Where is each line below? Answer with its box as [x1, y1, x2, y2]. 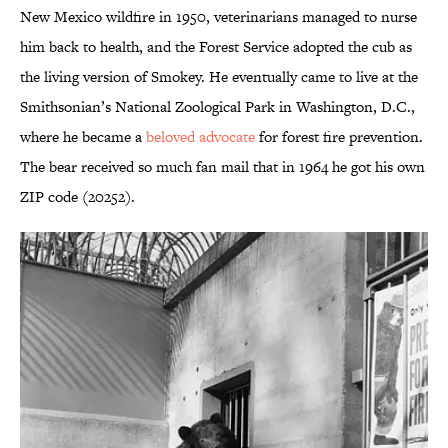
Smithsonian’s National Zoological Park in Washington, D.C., [20, 96, 415, 118]
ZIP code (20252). [20, 186, 135, 208]
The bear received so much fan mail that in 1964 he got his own [20, 156, 425, 178]
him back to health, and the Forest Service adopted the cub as [20, 36, 412, 58]
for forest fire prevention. [255, 126, 423, 148]
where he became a [20, 126, 146, 148]
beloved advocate [146, 126, 255, 148]
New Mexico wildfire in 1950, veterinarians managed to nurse [20, 6, 417, 28]
